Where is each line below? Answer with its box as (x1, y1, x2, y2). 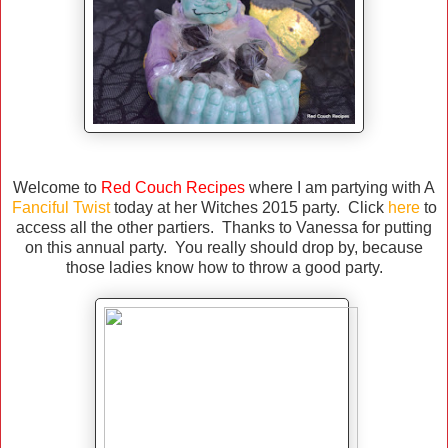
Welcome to (13, 179, 101, 197)
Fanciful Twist (11, 199, 110, 217)
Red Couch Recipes (101, 179, 245, 197)
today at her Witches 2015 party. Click (109, 199, 388, 217)
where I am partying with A (245, 179, 435, 197)
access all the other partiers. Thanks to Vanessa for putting (16, 219, 432, 237)
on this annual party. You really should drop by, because (25, 239, 423, 257)
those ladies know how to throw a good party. (65, 259, 383, 277)
